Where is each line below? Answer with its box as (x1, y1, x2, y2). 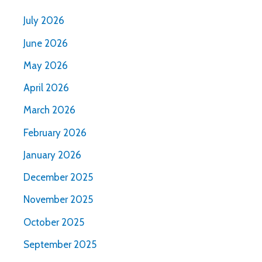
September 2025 (23, 238, 96, 250)
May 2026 (23, 59, 68, 71)
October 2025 (23, 216, 84, 228)
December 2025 (23, 171, 93, 184)
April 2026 (23, 82, 69, 94)
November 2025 (23, 194, 93, 206)
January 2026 (23, 149, 81, 161)
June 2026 (23, 37, 68, 49)
